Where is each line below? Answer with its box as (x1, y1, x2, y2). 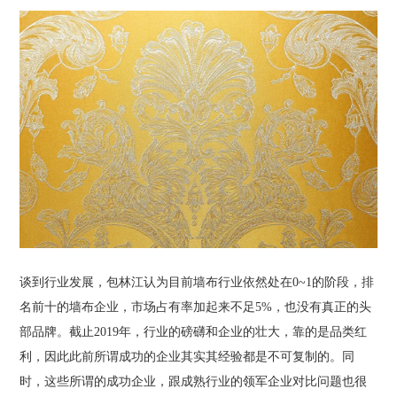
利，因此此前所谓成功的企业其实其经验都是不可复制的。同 (19, 349, 355, 363)
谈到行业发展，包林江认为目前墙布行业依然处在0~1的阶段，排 (19, 275, 375, 289)
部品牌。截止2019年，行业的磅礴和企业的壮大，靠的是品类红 (19, 324, 368, 339)
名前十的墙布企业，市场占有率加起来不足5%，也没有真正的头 (19, 300, 372, 314)
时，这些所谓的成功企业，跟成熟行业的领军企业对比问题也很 (19, 374, 368, 388)
